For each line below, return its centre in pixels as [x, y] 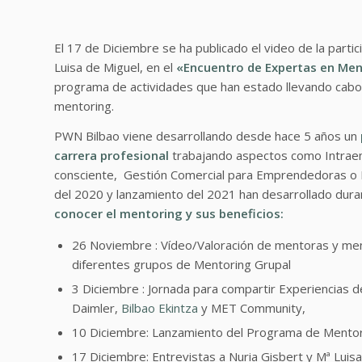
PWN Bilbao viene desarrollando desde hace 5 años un [207, 135]
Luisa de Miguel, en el [115, 67]
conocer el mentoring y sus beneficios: [169, 213]
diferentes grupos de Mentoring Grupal [181, 265]
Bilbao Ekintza [160, 308]
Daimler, [97, 308]
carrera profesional [112, 155]
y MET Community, [252, 308]
